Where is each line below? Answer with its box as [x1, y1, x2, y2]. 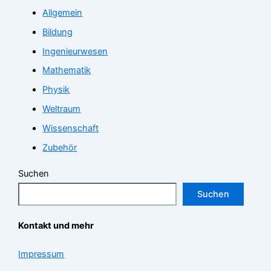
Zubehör [42, 142, 77, 154]
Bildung [42, 26, 73, 38]
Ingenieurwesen [42, 45, 108, 57]
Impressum [18, 248, 65, 260]
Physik [42, 84, 70, 96]
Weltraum [42, 103, 81, 115]
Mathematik [42, 65, 91, 76]
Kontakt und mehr [18, 220, 94, 231]
